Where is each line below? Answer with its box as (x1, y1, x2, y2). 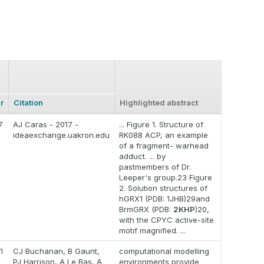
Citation (14, 98, 43, 108)
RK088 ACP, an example (119, 130, 208, 140)
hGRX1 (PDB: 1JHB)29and (119, 194, 210, 204)
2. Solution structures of (119, 183, 207, 193)
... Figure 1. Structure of (119, 120, 203, 130)
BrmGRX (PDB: (119, 204, 173, 214)
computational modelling (119, 246, 209, 256)
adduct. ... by (119, 151, 166, 161)
